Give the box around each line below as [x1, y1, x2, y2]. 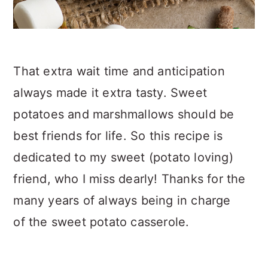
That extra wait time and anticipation [13, 63, 225, 78]
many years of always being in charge [13, 193, 231, 208]
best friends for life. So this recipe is [13, 128, 223, 143]
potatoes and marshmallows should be [13, 106, 234, 121]
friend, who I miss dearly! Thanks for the [13, 171, 246, 186]
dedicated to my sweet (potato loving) [13, 150, 233, 165]
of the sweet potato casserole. [13, 214, 190, 229]
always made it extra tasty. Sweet [13, 85, 207, 100]
